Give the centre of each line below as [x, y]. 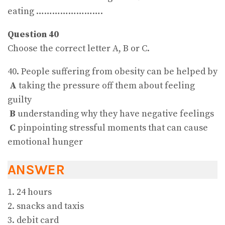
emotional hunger [45, 142]
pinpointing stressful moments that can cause [112, 128]
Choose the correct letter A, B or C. [79, 49]
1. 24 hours [30, 192]
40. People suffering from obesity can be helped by [113, 72]
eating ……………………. [55, 12]
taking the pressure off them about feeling [106, 86]
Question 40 [33, 35]
